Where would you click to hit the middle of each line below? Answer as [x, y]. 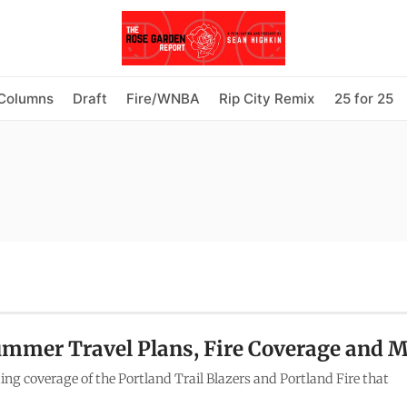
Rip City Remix [267, 98]
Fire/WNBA [163, 98]
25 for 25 [363, 98]
